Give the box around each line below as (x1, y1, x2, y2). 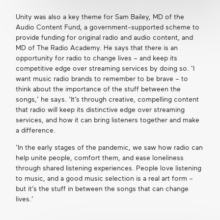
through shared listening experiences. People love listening (15, 165, 201, 172)
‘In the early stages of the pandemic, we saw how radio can (15, 144, 203, 152)
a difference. (15, 127, 55, 135)
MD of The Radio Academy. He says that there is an (15, 44, 178, 52)
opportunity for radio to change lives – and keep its (15, 55, 177, 62)
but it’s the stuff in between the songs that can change (15, 185, 189, 193)
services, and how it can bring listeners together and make (15, 116, 199, 124)
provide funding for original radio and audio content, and (15, 34, 193, 42)
